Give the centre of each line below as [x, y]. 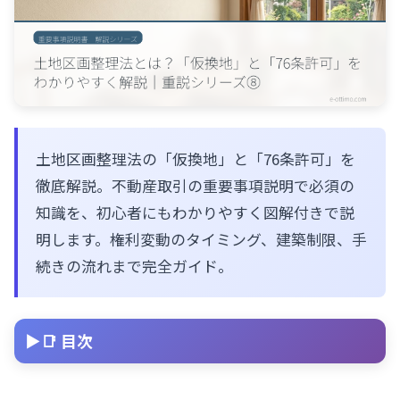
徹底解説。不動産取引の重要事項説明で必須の [195, 186]
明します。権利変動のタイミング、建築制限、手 [201, 240]
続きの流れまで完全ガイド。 [134, 267]
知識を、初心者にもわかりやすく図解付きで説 [195, 213]
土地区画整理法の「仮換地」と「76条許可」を [196, 159]
